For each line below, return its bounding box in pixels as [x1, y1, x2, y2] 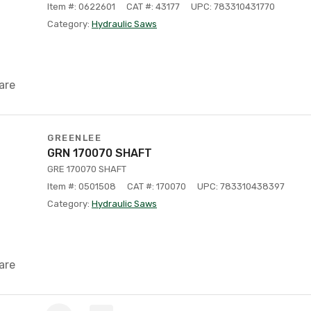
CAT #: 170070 [127, 181, 186, 192]
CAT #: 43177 [126, 1, 180, 12]
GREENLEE [47, 133, 101, 143]
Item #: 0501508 [47, 181, 116, 192]
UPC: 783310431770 [191, 1, 275, 12]
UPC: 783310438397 [197, 181, 285, 192]
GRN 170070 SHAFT [47, 146, 152, 160]
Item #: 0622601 [47, 1, 115, 12]
